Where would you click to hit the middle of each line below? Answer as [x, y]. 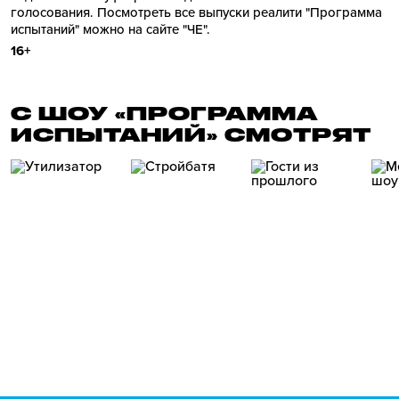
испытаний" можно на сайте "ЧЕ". [110, 29]
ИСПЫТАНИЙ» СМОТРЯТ [191, 134]
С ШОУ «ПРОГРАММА [164, 113]
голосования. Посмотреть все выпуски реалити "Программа [196, 12]
